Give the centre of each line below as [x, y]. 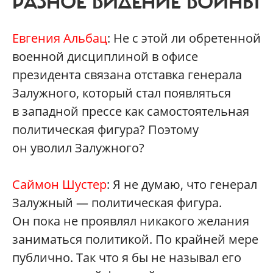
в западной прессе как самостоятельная [131, 112]
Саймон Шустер [59, 185]
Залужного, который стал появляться [122, 93]
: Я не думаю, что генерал [182, 185]
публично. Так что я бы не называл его [127, 258]
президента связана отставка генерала [127, 75]
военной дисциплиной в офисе [105, 57]
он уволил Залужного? [78, 148]
